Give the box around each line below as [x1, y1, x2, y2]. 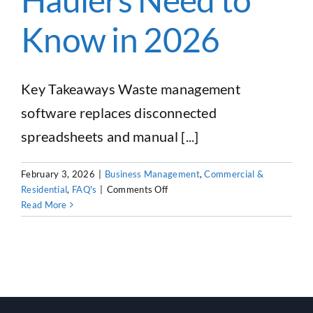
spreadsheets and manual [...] [21, 127, 199, 145]
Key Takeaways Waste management [21, 80, 240, 97]
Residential [21, 183, 68, 195]
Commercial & [204, 168, 264, 180]
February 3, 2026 [21, 168, 95, 180]
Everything [167, 244, 214, 256]
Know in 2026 [21, 19, 220, 59]
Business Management [105, 168, 200, 180]
